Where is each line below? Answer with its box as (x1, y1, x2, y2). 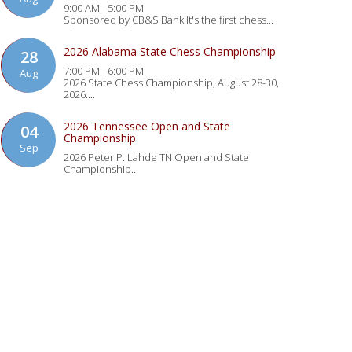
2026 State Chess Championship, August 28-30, (64, 75, 279, 90)
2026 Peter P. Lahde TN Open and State (64, 150, 249, 164)
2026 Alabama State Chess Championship (64, 44, 276, 59)
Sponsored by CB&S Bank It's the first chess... (64, 13, 273, 27)
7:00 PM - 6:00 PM (64, 64, 144, 78)
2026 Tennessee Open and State (64, 119, 230, 134)
